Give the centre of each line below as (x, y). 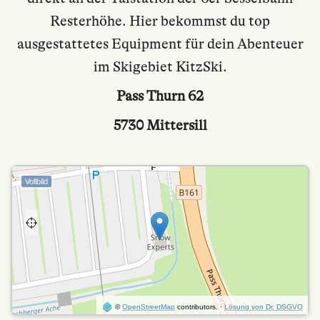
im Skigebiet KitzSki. (160, 66)
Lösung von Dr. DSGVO (263, 307)
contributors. (196, 307)
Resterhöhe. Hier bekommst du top (160, 21)
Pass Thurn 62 (160, 96)
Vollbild (36, 181)
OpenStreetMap (148, 307)
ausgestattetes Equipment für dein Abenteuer (160, 44)
